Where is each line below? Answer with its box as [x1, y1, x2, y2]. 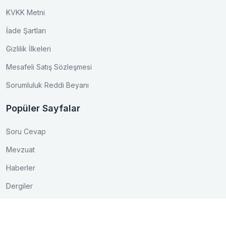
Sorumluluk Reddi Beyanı [6, 81, 89, 89]
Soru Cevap [6, 127, 46, 136]
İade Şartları [6, 26, 46, 35]
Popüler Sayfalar [6, 103, 80, 114]
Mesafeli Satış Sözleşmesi [6, 63, 92, 71]
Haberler [6, 163, 35, 172]
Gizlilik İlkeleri [6, 44, 51, 53]
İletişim [6, 204, 38, 214]
